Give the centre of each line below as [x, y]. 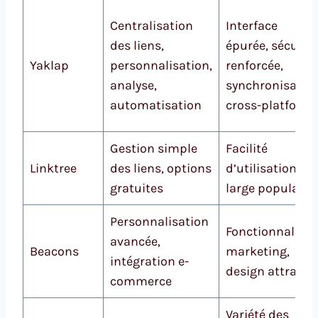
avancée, [135, 242]
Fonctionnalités [271, 232]
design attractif [271, 272]
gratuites [137, 188]
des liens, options [161, 169]
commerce [141, 281]
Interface [252, 26]
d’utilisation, [263, 169]
